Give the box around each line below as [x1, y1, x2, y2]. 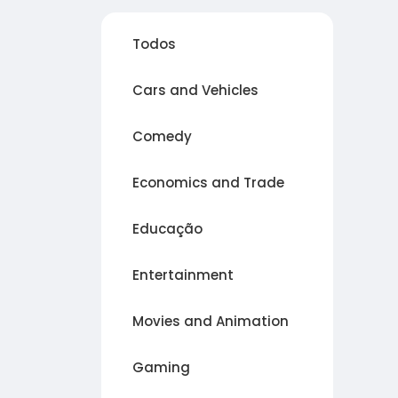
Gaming [132, 358, 190, 377]
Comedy [132, 127, 192, 146]
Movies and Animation [132, 312, 289, 330]
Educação [132, 219, 203, 238]
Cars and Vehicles [132, 81, 259, 99]
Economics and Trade [132, 173, 284, 192]
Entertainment [132, 266, 234, 284]
